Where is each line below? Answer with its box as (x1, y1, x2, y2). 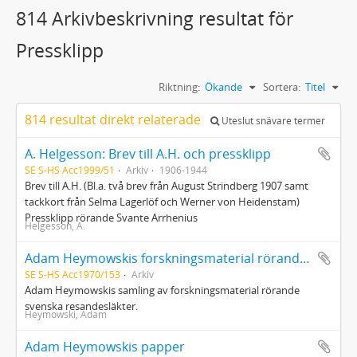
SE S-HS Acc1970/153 (25, 268, 120, 280)
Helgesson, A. (25, 219, 85, 232)
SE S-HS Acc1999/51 (25, 163, 115, 176)
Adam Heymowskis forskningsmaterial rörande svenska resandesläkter (300, 249, 310, 267)
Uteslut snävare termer (219, 114, 325, 127)
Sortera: (263, 80, 300, 94)
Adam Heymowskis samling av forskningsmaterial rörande (25, 283, 300, 297)
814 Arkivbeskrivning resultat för (16, 6, 293, 31)
